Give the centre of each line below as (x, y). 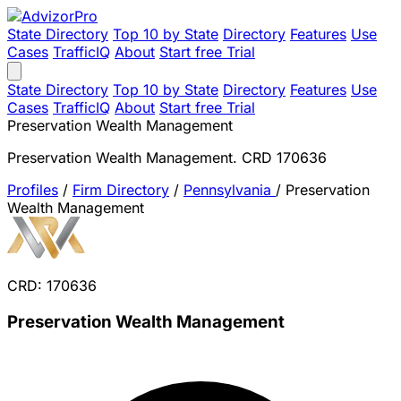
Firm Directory (121, 190)
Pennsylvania (230, 190)
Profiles (33, 190)
